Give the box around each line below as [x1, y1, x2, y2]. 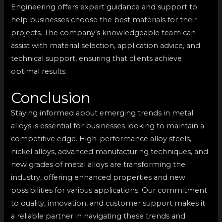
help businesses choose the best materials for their [11, 15, 197, 24]
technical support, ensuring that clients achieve [11, 54, 182, 63]
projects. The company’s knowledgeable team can [11, 28, 196, 37]
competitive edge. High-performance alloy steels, [11, 134, 192, 143]
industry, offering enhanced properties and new [11, 172, 186, 182]
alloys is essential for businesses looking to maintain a [11, 121, 205, 130]
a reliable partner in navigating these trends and [11, 211, 186, 221]
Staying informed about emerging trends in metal [11, 108, 194, 117]
